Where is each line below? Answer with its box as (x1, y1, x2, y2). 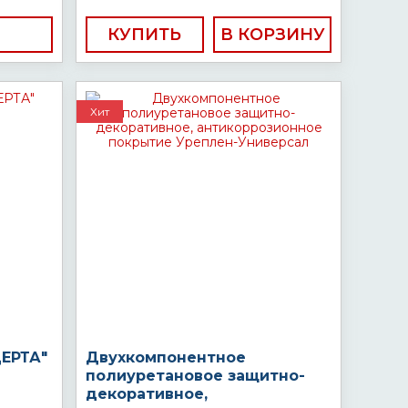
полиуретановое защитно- (86, 367, 305, 384)
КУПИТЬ (107, 25, 182, 45)
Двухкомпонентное (86, 349, 246, 366)
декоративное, (86, 385, 208, 403)
